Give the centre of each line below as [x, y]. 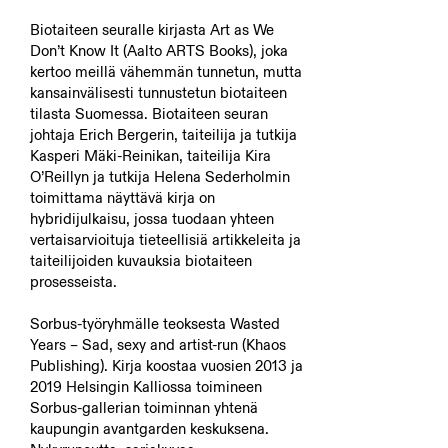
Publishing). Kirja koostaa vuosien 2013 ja [166, 365]
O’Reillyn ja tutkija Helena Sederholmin [160, 176]
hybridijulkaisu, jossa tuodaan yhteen [152, 218]
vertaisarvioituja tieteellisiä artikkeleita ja [165, 239]
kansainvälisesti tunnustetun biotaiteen [158, 92]
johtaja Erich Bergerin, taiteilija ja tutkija [163, 134]
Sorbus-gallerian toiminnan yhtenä [144, 407]
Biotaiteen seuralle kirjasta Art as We [152, 29]
